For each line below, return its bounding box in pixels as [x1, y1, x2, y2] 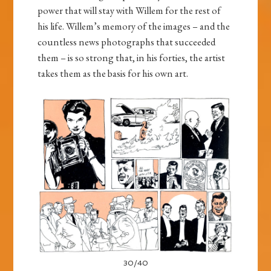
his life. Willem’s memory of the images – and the [38, 19, 230, 33]
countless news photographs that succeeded [38, 35, 216, 49]
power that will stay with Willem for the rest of [38, 4, 221, 18]
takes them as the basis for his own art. [38, 67, 189, 80]
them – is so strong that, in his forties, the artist [38, 51, 226, 65]
